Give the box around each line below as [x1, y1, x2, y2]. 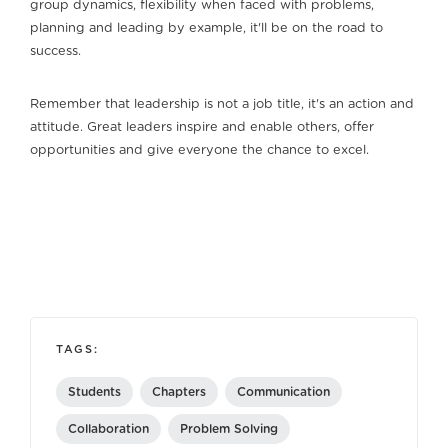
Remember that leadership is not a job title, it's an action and [30, 98, 414, 112]
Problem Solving [180, 423, 278, 436]
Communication [237, 386, 330, 399]
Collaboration [68, 423, 149, 436]
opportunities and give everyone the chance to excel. [30, 144, 369, 158]
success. [30, 45, 81, 59]
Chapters [152, 386, 206, 399]
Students [68, 386, 121, 399]
